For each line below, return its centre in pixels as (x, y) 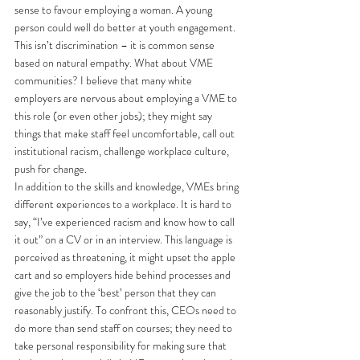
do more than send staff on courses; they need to (125, 327)
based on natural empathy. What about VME (115, 62)
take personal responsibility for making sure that (122, 345)
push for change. (51, 168)
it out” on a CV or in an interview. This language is (125, 239)
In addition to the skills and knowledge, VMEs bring (128, 186)
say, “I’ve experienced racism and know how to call (126, 221)
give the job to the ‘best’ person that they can (117, 292)
